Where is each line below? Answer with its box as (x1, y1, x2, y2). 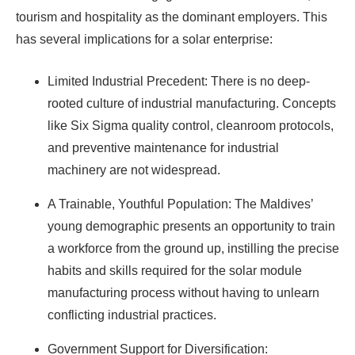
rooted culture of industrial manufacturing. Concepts (48, 97, 336, 110)
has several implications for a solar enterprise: (16, 32, 273, 46)
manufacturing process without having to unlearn (48, 286, 319, 300)
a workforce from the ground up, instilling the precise (48, 242, 339, 255)
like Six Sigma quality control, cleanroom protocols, (48, 119, 334, 132)
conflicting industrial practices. (48, 308, 216, 322)
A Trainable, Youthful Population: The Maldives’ (48, 197, 313, 211)
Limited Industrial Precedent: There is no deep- (48, 74, 310, 88)
